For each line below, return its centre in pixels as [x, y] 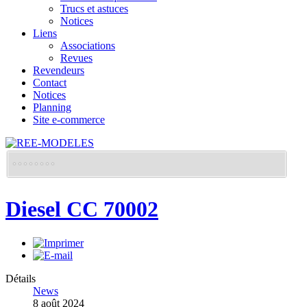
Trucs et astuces [94, 9]
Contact [50, 83]
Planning [52, 107]
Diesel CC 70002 [82, 209]
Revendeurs [59, 70]
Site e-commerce [69, 120]
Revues [76, 58]
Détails [21, 278]
